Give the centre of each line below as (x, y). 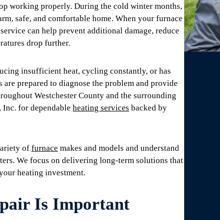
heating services (101, 108)
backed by (148, 108)
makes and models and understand (119, 148)
